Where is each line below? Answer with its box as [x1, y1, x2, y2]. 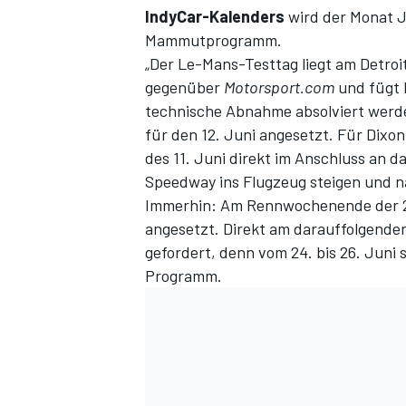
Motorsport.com [224, 77, 334, 98]
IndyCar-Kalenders [145, 6, 285, 27]
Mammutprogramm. [145, 30, 282, 51]
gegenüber [145, 77, 224, 98]
